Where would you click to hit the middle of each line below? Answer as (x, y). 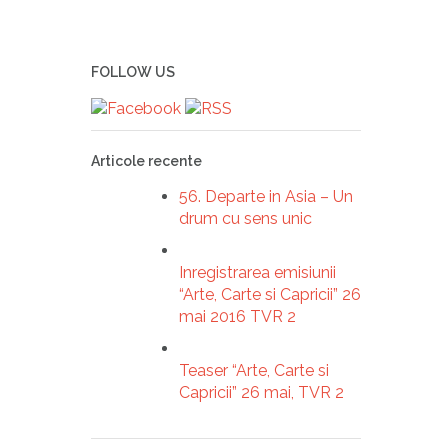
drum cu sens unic (245, 218)
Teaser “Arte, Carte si (254, 370)
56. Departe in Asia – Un (266, 196)
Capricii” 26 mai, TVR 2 (261, 392)
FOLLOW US (133, 72)
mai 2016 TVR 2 (237, 316)
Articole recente (146, 160)
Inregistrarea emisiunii (257, 272)
